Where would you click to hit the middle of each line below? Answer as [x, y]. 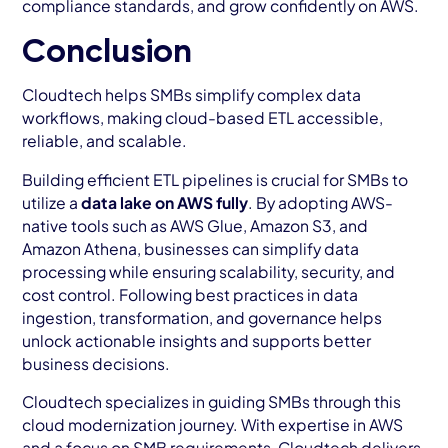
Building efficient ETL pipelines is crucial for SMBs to [215, 179]
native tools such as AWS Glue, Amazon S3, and [195, 225]
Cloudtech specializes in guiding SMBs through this [212, 402]
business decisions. [96, 363]
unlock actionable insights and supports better [197, 340]
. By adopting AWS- [321, 202]
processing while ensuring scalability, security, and [209, 271]
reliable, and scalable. [105, 140]
